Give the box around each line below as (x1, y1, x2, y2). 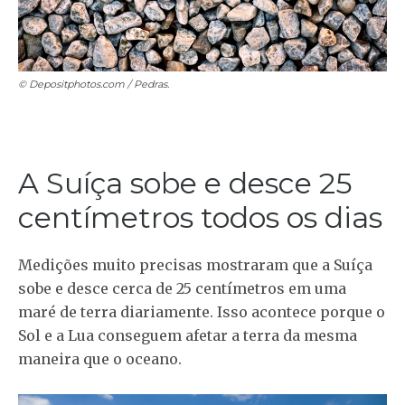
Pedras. (134, 77, 169, 90)
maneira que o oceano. (18, 349, 182, 368)
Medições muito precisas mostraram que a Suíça (18, 255, 372, 274)
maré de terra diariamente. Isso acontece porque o (18, 302, 385, 321)
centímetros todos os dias (18, 199, 382, 235)
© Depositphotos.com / (18, 77, 134, 90)
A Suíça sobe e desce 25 (18, 165, 353, 201)
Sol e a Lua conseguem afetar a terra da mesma (18, 325, 357, 344)
